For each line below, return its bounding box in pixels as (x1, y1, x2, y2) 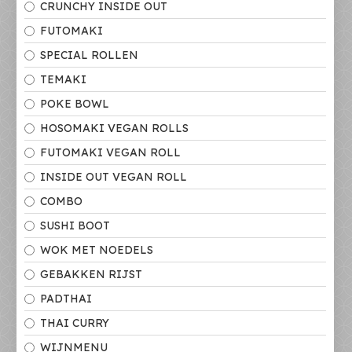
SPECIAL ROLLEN (40, 48, 138, 62)
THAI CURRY (40, 316, 109, 330)
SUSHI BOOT (40, 218, 110, 233)
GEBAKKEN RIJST (40, 267, 142, 281)
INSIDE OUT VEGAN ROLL (40, 170, 187, 184)
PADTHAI (40, 291, 92, 306)
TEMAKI (40, 72, 86, 86)
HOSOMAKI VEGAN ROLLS (40, 121, 189, 135)
